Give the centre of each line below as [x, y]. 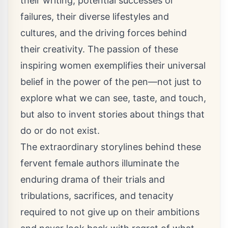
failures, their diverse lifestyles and [95, 17]
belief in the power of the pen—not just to [111, 82]
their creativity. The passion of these [99, 49]
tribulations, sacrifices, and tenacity [97, 196]
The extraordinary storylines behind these [111, 147]
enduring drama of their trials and [93, 180]
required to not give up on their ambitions [110, 212]
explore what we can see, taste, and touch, [113, 98]
